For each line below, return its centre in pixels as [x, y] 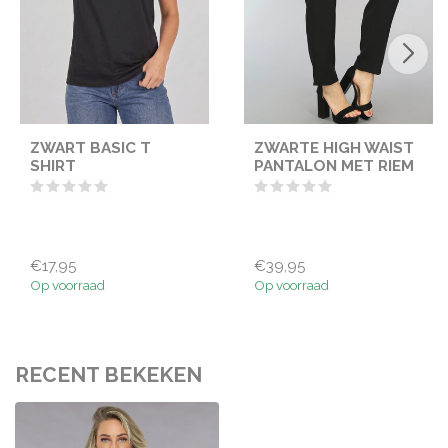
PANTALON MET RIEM [334, 166]
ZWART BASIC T [90, 148]
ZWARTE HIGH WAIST [334, 148]
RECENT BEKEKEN [108, 375]
